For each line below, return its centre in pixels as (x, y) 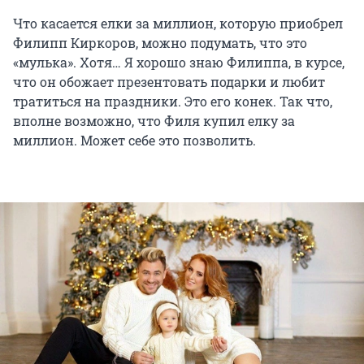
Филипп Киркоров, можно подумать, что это (160, 42)
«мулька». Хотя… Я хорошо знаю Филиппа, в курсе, (179, 62)
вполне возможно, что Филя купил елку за (154, 120)
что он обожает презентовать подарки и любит (169, 81)
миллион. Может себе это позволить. (134, 140)
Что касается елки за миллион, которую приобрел (178, 23)
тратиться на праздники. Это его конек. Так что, (173, 101)
